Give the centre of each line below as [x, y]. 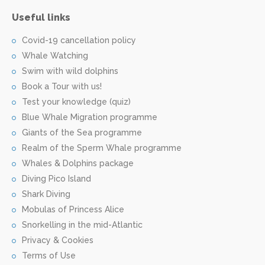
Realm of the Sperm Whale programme [102, 148]
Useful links [41, 17]
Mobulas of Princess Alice [73, 209]
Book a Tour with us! [62, 86]
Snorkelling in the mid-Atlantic [82, 224]
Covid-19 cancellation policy [79, 40]
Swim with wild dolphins [70, 71]
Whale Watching [55, 55]
